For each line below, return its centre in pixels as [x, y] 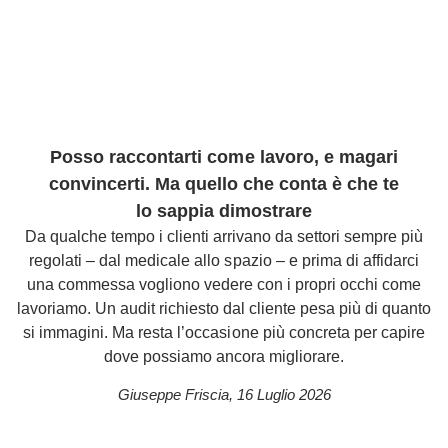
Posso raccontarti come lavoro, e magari [224, 157]
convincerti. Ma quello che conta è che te [224, 184]
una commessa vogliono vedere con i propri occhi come [224, 284]
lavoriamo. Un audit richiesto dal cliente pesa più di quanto [224, 308]
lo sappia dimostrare [224, 211]
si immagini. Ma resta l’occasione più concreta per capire [224, 332]
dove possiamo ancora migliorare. [224, 356]
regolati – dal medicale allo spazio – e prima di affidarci [224, 260]
